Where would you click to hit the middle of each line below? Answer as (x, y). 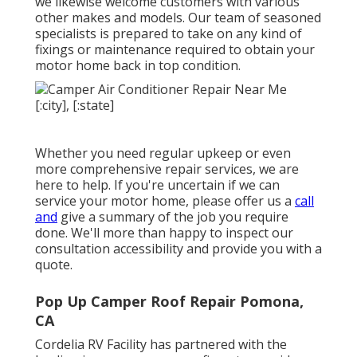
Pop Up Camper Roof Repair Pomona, (169, 301)
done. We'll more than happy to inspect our (164, 232)
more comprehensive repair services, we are (167, 169)
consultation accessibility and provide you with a (178, 248)
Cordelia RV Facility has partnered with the (161, 344)
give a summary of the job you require (173, 216)
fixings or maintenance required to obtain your (175, 49)
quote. (54, 264)
